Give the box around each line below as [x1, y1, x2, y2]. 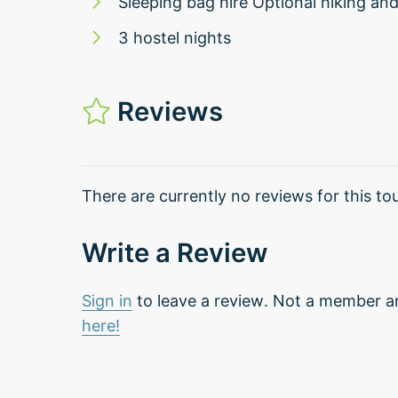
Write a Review [82, 236, 268, 268]
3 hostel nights [118, 28, 231, 47]
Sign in [82, 291, 132, 310]
